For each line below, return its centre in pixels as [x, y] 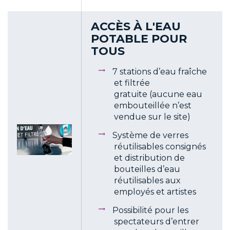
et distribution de [149, 158]
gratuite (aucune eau [158, 94]
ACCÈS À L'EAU [136, 26]
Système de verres [150, 136]
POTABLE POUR [139, 39]
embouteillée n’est [153, 106]
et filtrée [132, 83]
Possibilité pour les [150, 210]
